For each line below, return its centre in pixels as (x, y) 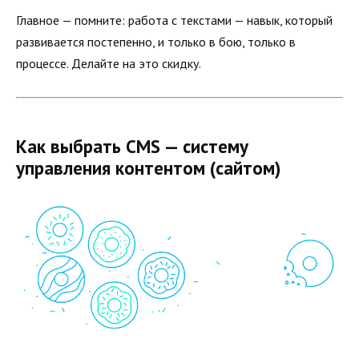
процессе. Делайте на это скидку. (109, 64)
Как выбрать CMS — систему (132, 146)
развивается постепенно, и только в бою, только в (156, 42)
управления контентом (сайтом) (148, 167)
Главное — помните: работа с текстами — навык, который (174, 20)
